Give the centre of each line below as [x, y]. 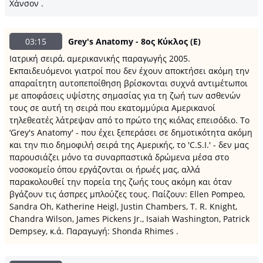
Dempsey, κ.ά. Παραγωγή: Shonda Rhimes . [94, 231]
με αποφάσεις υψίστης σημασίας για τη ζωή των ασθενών [125, 95]
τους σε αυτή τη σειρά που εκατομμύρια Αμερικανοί [112, 108]
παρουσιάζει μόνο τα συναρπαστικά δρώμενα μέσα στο [119, 157]
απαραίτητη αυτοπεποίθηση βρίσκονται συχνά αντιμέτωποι [129, 83]
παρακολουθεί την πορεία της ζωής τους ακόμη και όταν [121, 182]
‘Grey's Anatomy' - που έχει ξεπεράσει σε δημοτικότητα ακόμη [131, 132]
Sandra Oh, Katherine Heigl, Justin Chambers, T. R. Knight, [123, 206]
